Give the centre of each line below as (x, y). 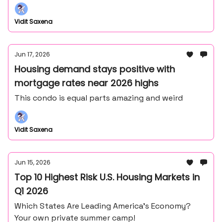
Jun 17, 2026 (32, 54)
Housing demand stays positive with (95, 69)
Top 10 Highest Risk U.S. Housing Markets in (107, 177)
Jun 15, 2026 (32, 162)
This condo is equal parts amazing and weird (99, 98)
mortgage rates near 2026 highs (86, 83)
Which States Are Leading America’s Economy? (103, 206)
